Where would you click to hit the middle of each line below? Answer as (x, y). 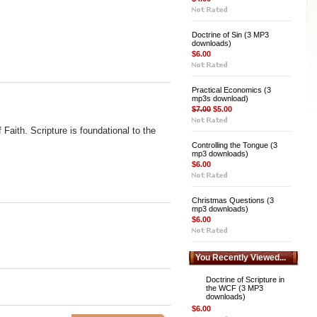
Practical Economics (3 (232, 90)
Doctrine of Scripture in (246, 279)
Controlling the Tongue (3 (235, 145)
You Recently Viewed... (241, 258)
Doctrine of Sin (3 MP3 (231, 35)
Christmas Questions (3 (233, 200)
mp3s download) (220, 98)
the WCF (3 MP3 (235, 288)
